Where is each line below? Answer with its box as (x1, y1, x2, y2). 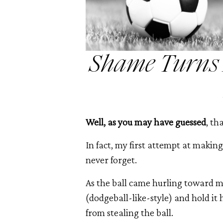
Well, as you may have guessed (86, 116, 206, 128)
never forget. (86, 154, 137, 166)
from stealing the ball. (86, 207, 173, 219)
